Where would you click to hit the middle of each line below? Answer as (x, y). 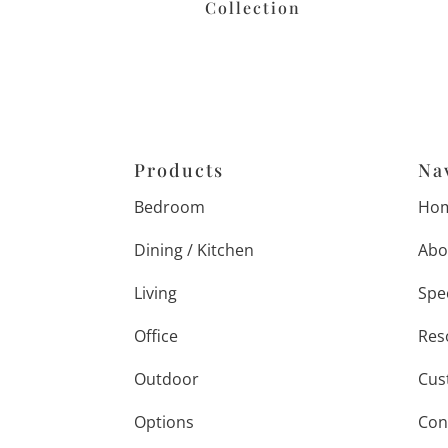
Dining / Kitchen (194, 249)
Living (156, 292)
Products (179, 169)
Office (156, 335)
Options (164, 421)
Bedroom (170, 206)
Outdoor (167, 378)
